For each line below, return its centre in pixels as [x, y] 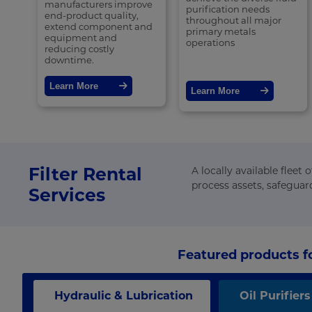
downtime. [70, 60]
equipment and [81, 38]
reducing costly [80, 49]
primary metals [221, 32]
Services [67, 195]
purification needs [228, 9]
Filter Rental [86, 174]
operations [210, 43]
